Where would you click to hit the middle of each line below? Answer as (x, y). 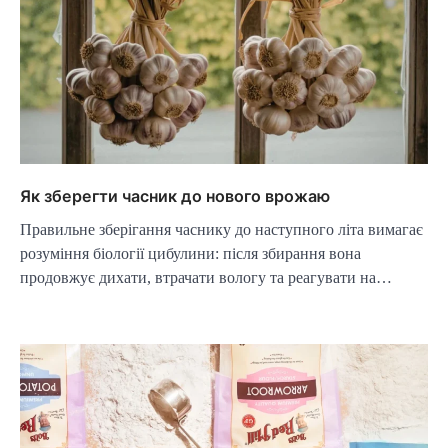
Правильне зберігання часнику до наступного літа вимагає (221, 229)
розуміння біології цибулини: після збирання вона (190, 253)
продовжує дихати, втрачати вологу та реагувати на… (206, 277)
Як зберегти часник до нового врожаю (175, 195)
